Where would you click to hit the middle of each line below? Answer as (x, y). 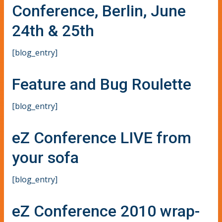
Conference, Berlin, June (99, 11)
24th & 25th (53, 30)
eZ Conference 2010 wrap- (106, 211)
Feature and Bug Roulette (102, 84)
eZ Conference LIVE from (102, 138)
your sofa (45, 157)
